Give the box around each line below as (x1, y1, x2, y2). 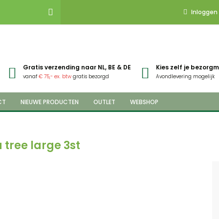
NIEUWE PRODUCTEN (21, 98, 79, 106)
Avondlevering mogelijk (156, 73, 215, 80)
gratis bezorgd (71, 73, 109, 80)
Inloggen (191, 8, 218, 16)
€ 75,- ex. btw (39, 73, 71, 80)
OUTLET (93, 98, 115, 106)
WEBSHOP (130, 98, 158, 106)
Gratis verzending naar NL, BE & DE (23, 63, 131, 71)
